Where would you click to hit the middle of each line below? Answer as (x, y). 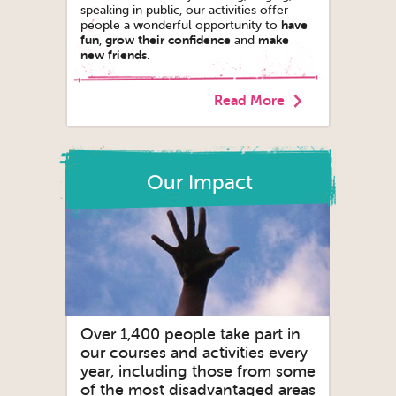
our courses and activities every (194, 352)
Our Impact (199, 182)
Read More (249, 100)
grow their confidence (168, 39)
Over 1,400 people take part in (190, 334)
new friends (114, 54)
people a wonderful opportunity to (181, 25)
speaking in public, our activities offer (184, 10)
